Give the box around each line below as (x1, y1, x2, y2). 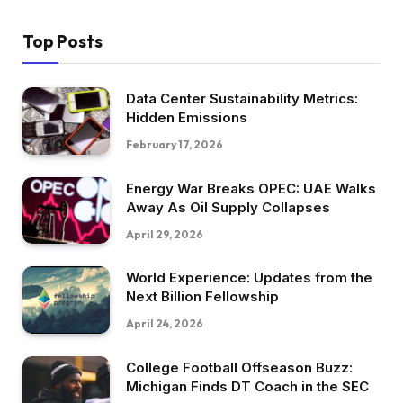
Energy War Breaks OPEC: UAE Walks (126, 179, 376, 197)
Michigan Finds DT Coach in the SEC (126, 377, 369, 395)
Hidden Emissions (126, 108, 247, 126)
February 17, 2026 (126, 137, 223, 151)
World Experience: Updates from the (126, 269, 372, 287)
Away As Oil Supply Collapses (126, 198, 330, 216)
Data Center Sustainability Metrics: (126, 89, 358, 107)
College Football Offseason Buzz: (126, 358, 353, 376)
